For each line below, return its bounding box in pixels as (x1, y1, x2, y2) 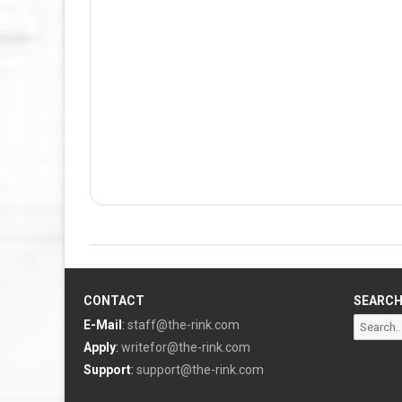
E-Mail (83, 318, 122, 332)
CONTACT (83, 293, 144, 308)
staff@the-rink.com (127, 318, 240, 332)
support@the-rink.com (136, 363, 264, 377)
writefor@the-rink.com (121, 340, 250, 354)
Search (352, 317, 389, 330)
